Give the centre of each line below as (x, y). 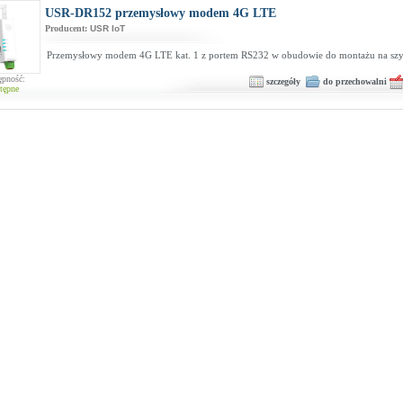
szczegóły (283, 81)
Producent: (67, 28)
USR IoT (107, 28)
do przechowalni (354, 81)
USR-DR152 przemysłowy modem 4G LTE (160, 13)
